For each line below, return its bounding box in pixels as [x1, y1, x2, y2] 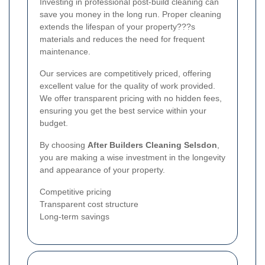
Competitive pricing [40, 186, 111, 196]
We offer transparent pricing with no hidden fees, [40, 93, 222, 103]
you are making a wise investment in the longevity [40, 152, 225, 162]
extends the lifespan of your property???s [40, 21, 195, 31]
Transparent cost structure [40, 199, 138, 209]
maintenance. [40, 46, 91, 56]
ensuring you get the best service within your [40, 105, 206, 115]
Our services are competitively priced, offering [40, 68, 211, 78]
